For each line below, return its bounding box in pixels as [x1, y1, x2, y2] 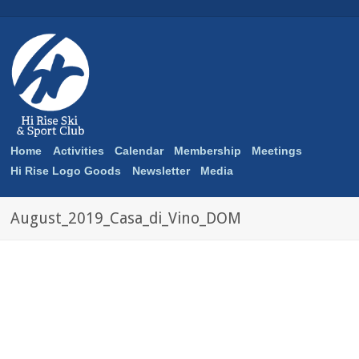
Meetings [252, 143, 303, 157]
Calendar [114, 143, 163, 157]
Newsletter [131, 163, 190, 177]
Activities [52, 143, 104, 157]
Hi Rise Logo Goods [10, 163, 122, 177]
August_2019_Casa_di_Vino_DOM [10, 208, 242, 228]
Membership [174, 143, 242, 157]
